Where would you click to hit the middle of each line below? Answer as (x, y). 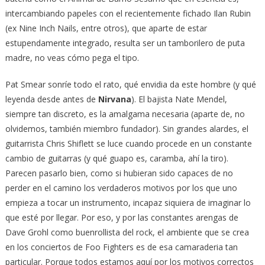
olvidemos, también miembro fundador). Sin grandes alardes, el (127, 129)
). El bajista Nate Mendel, (179, 99)
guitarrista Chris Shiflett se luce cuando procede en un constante (128, 144)
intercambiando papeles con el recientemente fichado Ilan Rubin (128, 14)
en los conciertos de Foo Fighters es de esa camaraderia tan (121, 247)
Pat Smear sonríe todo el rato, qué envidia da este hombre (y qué (130, 85)
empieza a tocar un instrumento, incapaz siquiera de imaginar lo (128, 203)
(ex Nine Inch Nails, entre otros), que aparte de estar (106, 28)
